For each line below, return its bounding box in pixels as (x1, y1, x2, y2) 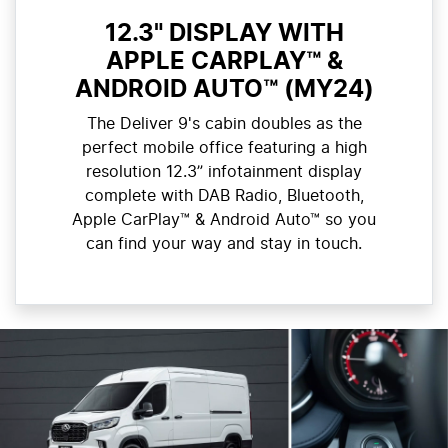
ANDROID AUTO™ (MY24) (74, 77, 374, 102)
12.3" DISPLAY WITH (104, 21, 344, 46)
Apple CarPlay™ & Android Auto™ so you (72, 211, 376, 228)
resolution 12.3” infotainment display (86, 163, 362, 180)
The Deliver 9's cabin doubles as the (86, 115, 362, 132)
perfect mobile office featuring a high (81, 139, 367, 156)
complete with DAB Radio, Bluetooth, (84, 187, 364, 204)
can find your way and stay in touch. (86, 235, 362, 252)
